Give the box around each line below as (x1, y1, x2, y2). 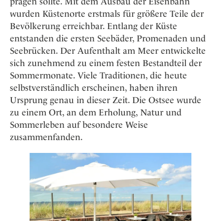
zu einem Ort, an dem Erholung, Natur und (10, 107, 182, 117)
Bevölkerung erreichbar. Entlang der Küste (10, 20, 177, 31)
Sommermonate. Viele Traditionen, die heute (10, 70, 187, 80)
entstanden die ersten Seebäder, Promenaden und (10, 33, 206, 43)
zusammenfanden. (10, 131, 83, 142)
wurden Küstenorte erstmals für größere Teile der (10, 8, 204, 19)
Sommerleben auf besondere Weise (10, 119, 148, 130)
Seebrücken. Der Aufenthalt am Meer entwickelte (10, 45, 206, 56)
